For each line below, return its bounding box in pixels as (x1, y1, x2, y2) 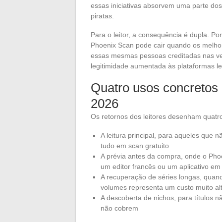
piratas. (91, 12, 114, 20)
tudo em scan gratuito (101, 142, 169, 150)
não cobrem (101, 204, 138, 213)
